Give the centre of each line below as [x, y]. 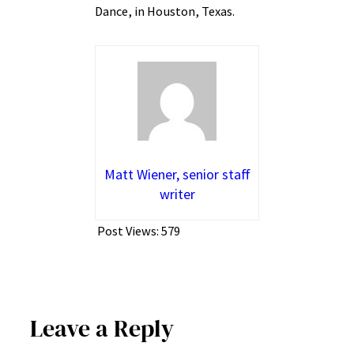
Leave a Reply [102, 328]
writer [177, 194]
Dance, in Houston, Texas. [165, 11]
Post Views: [128, 231]
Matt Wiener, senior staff [177, 175]
